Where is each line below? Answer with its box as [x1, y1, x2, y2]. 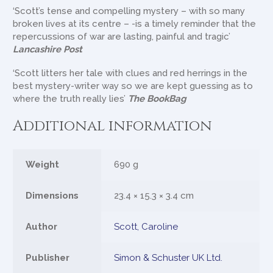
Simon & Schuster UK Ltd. [114, 252, 223, 263]
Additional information [13, 115, 213, 136]
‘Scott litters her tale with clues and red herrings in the [13, 68, 248, 79]
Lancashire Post [13, 44, 83, 55]
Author [26, 221, 58, 232]
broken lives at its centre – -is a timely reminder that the [13, 18, 257, 30]
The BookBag [128, 93, 187, 105]
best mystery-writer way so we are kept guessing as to [13, 80, 253, 92]
